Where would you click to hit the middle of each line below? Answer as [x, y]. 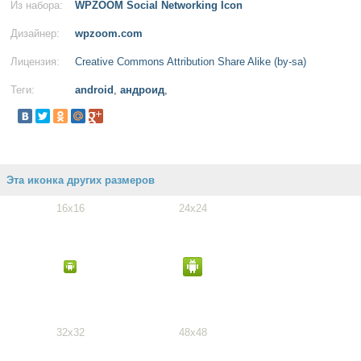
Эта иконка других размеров [81, 180]
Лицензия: [35, 62]
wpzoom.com [109, 33]
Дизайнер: [35, 33]
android [94, 90]
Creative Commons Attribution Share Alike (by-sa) [191, 62]
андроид [142, 90]
